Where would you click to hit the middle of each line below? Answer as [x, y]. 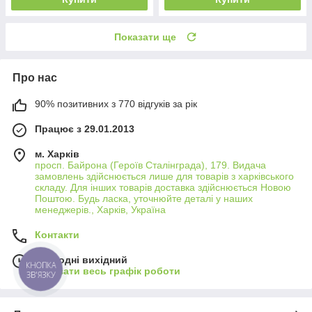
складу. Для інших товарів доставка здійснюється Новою [163, 187]
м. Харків [57, 154]
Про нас [35, 77]
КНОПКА [41, 265]
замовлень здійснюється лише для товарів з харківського [164, 176]
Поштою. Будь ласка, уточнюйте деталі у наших [144, 198]
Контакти [57, 234]
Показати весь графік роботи [108, 271]
